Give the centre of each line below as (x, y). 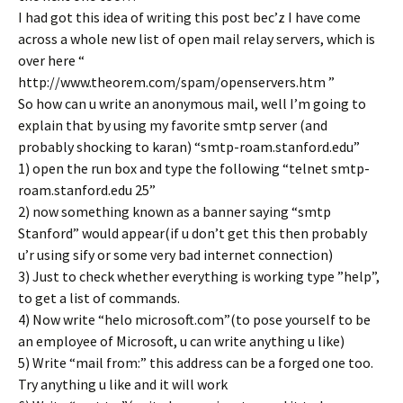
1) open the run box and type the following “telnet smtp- (194, 168)
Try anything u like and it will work (123, 384)
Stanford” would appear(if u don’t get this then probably (193, 233)
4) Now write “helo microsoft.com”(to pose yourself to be (194, 319)
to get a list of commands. (99, 298)
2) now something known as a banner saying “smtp (175, 211)
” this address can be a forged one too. (257, 363)
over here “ (51, 60)
